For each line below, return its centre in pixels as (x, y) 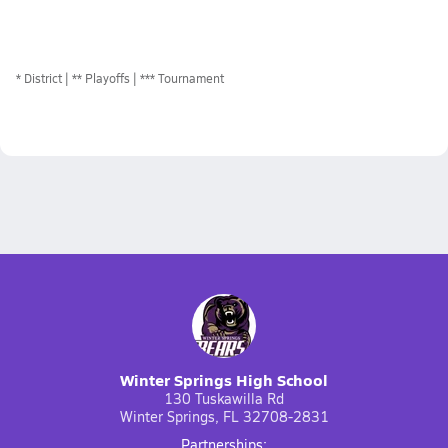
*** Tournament (182, 78)
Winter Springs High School (224, 379)
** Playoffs (101, 78)
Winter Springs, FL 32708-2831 (224, 416)
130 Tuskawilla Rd (224, 398)
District (43, 78)
